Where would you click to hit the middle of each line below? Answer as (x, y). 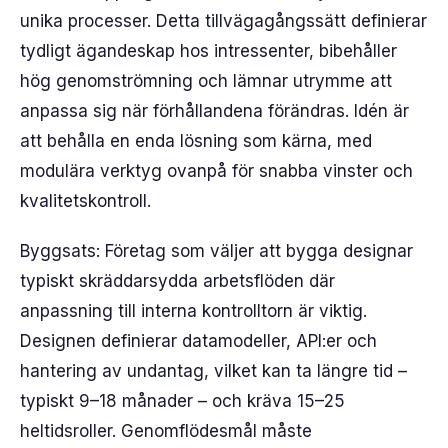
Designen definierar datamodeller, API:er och (198, 341)
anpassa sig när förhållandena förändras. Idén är (214, 111)
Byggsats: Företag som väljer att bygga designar (216, 251)
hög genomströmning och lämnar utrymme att (206, 81)
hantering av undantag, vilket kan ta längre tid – (213, 371)
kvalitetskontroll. (85, 201)
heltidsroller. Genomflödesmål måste (166, 431)
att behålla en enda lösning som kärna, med (196, 141)
